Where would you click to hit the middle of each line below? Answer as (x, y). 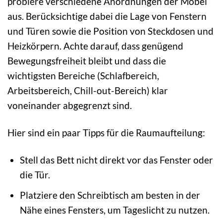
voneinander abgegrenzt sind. (70, 105)
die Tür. (35, 174)
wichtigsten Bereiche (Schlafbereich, (83, 75)
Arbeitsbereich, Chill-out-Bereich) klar (88, 90)
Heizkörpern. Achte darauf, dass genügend (95, 46)
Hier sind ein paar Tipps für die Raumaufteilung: (106, 132)
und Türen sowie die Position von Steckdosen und (111, 31)
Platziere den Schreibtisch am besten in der (110, 195)
